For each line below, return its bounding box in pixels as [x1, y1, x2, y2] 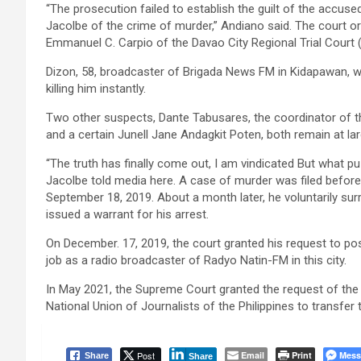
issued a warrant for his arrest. [46, 207, 209, 222]
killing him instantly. [46, 81, 146, 96]
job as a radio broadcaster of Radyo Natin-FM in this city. [46, 253, 346, 268]
